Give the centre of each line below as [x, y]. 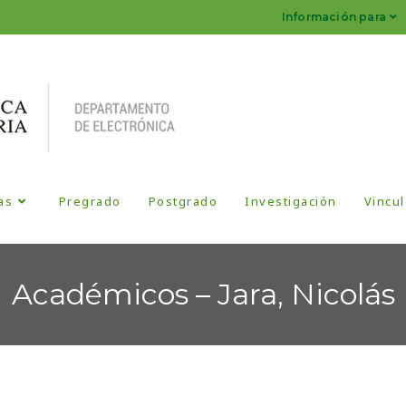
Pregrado [90, 202]
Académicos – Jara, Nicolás [203, 295]
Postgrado [183, 202]
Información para [333, 17]
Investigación [291, 202]
